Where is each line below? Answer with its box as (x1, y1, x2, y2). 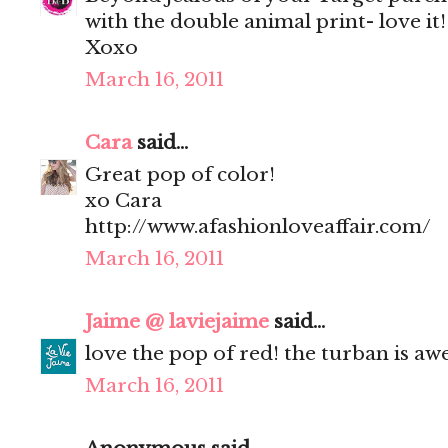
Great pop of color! (85, 163, 275, 187)
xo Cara (85, 189, 162, 213)
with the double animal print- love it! (85, 10, 446, 34)
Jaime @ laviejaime (85, 310, 269, 334)
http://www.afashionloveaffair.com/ (85, 215, 431, 239)
